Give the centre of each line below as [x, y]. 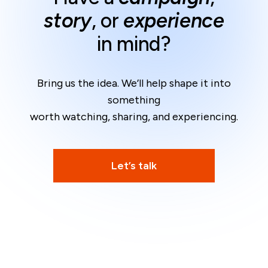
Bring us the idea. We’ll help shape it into [134, 83]
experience [174, 21]
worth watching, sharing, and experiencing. [134, 117]
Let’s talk [134, 166]
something [134, 100]
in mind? [134, 44]
